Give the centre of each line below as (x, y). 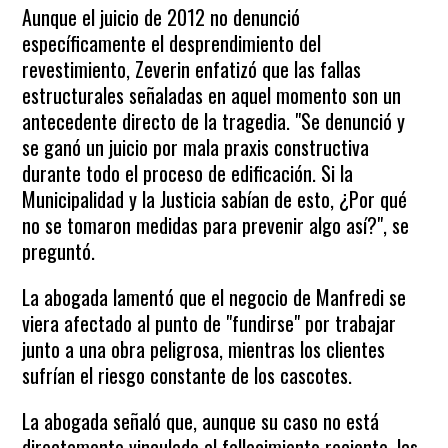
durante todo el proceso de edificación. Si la (188, 173)
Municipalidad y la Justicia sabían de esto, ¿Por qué (215, 199)
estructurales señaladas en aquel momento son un (212, 95)
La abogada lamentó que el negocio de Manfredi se (214, 297)
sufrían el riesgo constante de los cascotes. (187, 375)
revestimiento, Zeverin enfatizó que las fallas (192, 69)
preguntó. (59, 251)
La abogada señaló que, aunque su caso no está (201, 421)
